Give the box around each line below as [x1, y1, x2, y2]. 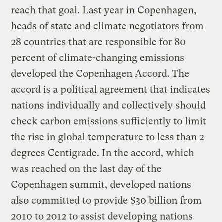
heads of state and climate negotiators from [11, 20, 204, 32]
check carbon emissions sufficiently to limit [11, 115, 207, 127]
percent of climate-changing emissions [11, 52, 185, 63]
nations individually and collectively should [11, 99, 206, 111]
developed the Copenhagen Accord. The [11, 67, 190, 79]
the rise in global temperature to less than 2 [11, 131, 205, 143]
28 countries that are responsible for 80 [11, 36, 186, 48]
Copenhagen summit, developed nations [11, 178, 192, 190]
